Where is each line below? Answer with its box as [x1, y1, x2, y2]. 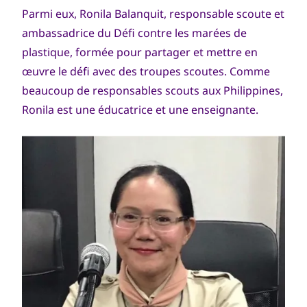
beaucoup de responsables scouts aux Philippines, [22, 83, 283, 98]
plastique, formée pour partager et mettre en [22, 45, 258, 60]
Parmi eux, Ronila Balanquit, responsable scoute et [22, 6, 284, 21]
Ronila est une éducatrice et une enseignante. [22, 102, 258, 117]
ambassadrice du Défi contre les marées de [22, 25, 247, 40]
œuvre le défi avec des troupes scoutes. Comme [22, 64, 270, 79]
